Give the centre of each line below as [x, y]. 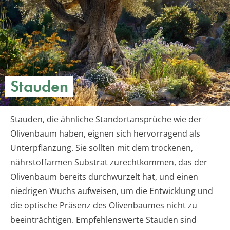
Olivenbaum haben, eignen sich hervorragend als [105, 134]
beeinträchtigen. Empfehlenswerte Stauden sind [103, 220]
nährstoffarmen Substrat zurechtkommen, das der [109, 162]
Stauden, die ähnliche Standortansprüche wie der [106, 119]
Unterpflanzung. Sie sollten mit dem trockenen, [102, 148]
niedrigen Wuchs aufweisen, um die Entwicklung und [112, 191]
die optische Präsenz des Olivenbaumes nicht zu [104, 206]
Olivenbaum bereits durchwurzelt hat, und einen [104, 177]
